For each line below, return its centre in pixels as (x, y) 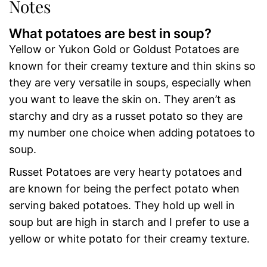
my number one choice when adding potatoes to (132, 133)
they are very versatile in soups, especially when (130, 83)
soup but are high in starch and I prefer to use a (129, 222)
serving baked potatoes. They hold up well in (122, 206)
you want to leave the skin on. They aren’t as (122, 100)
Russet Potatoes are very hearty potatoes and (125, 172)
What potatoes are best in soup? (110, 34)
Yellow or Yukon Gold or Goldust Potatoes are (124, 49)
